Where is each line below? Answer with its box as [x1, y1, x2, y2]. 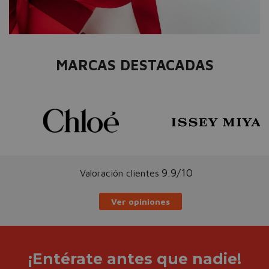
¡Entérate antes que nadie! [28, 249, 241, 268]
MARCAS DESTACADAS [55, 56, 214, 73]
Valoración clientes [80, 167, 159, 178]
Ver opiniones [111, 196, 170, 207]
